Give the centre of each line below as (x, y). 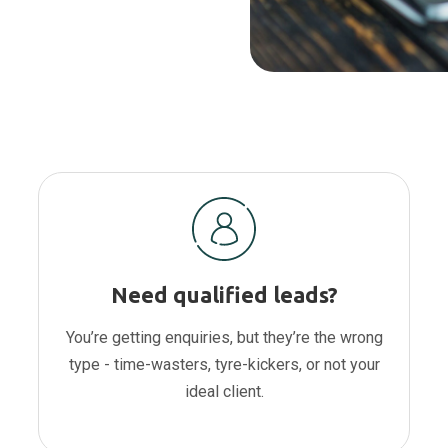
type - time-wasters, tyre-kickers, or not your (224, 365)
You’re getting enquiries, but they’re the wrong (224, 338)
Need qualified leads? (224, 295)
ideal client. (224, 392)
